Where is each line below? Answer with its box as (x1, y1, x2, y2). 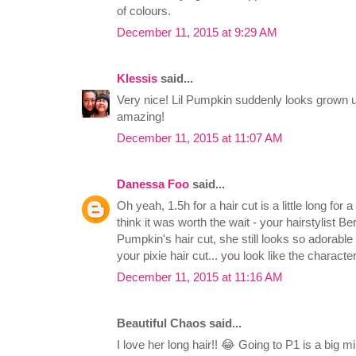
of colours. (117, 4, 171, 18)
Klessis (117, 72, 157, 86)
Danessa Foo (117, 177, 189, 192)
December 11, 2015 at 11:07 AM (117, 131, 283, 145)
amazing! (117, 110, 164, 124)
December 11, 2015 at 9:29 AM (117, 25, 277, 40)
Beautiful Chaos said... (117, 316, 242, 331)
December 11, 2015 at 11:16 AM (117, 270, 283, 284)
